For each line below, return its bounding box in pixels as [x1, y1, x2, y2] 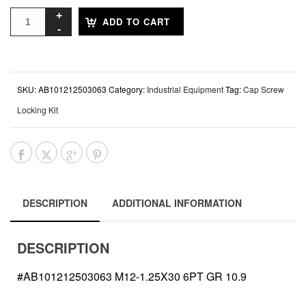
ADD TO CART [102, 15, 170, 29]
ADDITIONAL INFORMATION [112, 196, 242, 210]
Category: [109, 83, 147, 96]
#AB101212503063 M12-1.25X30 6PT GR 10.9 [17, 268, 247, 285]
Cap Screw [243, 83, 284, 96]
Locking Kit [17, 104, 58, 116]
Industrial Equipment [147, 83, 223, 96]
